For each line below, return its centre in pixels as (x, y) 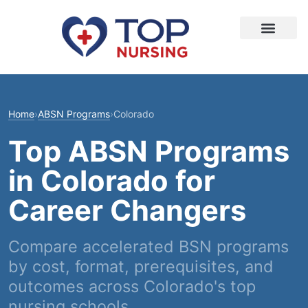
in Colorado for (112, 181)
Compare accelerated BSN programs (148, 246)
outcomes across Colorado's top (132, 286)
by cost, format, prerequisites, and (141, 266)
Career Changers (127, 210)
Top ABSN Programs (149, 151)
